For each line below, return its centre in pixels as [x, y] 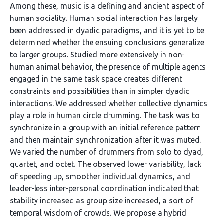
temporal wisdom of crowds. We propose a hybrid [98, 213]
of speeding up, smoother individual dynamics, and [100, 176]
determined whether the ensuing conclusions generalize [107, 42]
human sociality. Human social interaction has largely [104, 18]
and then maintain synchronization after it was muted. [105, 140]
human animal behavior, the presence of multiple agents [108, 67]
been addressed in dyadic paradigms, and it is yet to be [107, 30]
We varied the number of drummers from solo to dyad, [107, 152]
